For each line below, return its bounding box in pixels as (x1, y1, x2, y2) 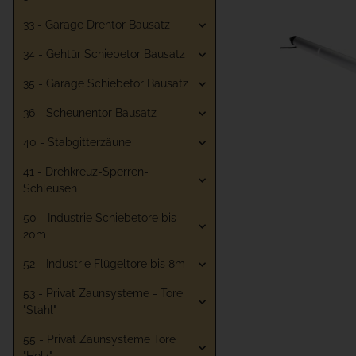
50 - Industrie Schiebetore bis (23, 211, 176, 225)
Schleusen (23, 182, 77, 195)
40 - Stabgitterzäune (23, 136, 131, 149)
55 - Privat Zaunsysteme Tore (23, 333, 176, 346)
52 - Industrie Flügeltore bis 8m (23, 257, 185, 271)
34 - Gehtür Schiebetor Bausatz (23, 48, 185, 61)
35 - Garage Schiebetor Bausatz (23, 77, 188, 91)
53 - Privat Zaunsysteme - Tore (23, 287, 183, 300)
